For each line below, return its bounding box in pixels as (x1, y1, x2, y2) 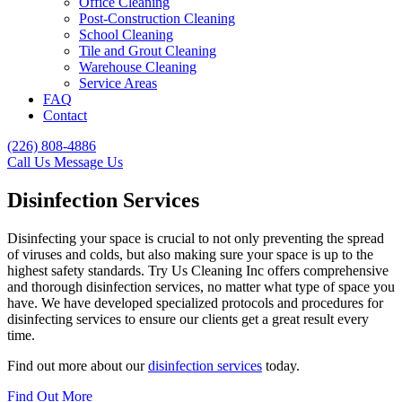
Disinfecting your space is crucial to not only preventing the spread (7, 230, 384, 246)
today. (262, 357, 300, 373)
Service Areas (79, 75, 157, 91)
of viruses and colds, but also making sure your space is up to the (7, 246, 373, 262)
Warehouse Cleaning (79, 59, 197, 74)
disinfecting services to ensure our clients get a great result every (7, 310, 369, 327)
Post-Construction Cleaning (79, 11, 235, 26)
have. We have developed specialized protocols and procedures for (7, 294, 383, 310)
